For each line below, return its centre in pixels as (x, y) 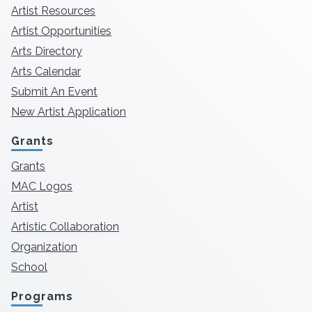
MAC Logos (42, 186)
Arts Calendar (46, 71)
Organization (44, 247)
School (29, 267)
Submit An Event (54, 91)
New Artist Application (69, 111)
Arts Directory (47, 51)
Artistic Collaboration (65, 226)
